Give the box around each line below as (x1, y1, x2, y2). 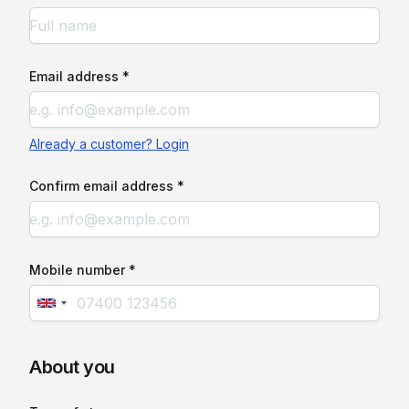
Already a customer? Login (29, 136, 189, 152)
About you (29, 356, 115, 378)
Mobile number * (29, 262, 136, 278)
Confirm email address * (29, 178, 184, 194)
